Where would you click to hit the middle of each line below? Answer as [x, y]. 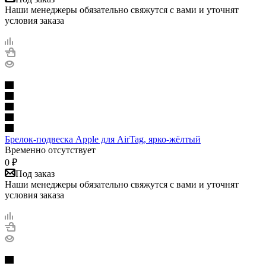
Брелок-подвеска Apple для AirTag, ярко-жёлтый [103, 139]
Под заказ [35, 173]
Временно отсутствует [50, 150]
